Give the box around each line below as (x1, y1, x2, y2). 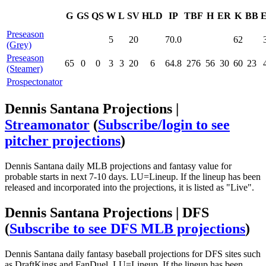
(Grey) (7, 39, 31, 50)
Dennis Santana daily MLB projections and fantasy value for (5, 160, 232, 171)
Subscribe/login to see (98, 116, 230, 132)
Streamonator (5, 116, 90, 132)
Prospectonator (7, 76, 62, 87)
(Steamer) (7, 63, 43, 74)
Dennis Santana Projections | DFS (5, 204, 209, 220)
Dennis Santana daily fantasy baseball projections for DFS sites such (5, 248, 261, 259)
